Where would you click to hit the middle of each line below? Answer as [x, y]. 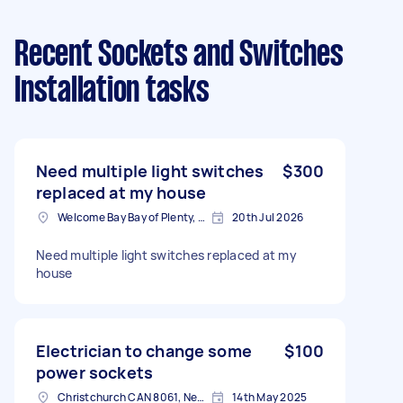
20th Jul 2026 [268, 217]
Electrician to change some [144, 351]
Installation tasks [112, 92]
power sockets [94, 372]
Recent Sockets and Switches [179, 56]
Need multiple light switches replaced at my [166, 255]
